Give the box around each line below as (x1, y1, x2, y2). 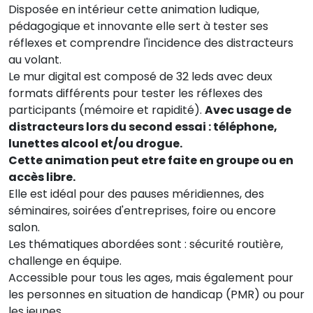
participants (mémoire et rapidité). (8, 102, 205, 118)
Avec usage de (205, 102, 291, 118)
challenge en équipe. (8, 253, 122, 269)
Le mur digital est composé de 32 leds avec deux (8, 68, 272, 85)
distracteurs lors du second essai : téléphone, (8, 119, 277, 135)
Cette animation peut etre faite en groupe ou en (8, 152, 293, 168)
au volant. (8, 52, 61, 68)
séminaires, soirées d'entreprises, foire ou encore (8, 203, 276, 219)
